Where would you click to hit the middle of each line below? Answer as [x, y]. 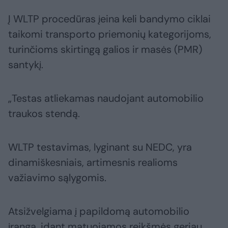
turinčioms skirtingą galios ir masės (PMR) [105, 50]
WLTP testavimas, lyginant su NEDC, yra [100, 147]
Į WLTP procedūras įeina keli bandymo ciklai [109, 19]
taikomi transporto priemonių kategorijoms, [110, 34]
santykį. [26, 65]
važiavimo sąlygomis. [57, 178]
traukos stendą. [44, 114]
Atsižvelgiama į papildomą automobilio [99, 211]
